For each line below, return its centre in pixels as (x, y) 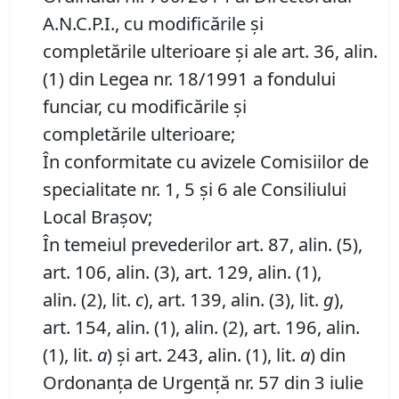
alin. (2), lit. (89, 300)
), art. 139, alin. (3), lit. (233, 300)
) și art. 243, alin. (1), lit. (204, 355)
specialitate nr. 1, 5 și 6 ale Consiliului (195, 189)
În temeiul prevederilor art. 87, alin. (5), (203, 244)
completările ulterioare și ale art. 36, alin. (210, 51)
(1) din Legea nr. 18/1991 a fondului (189, 79)
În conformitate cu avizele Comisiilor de (206, 162)
